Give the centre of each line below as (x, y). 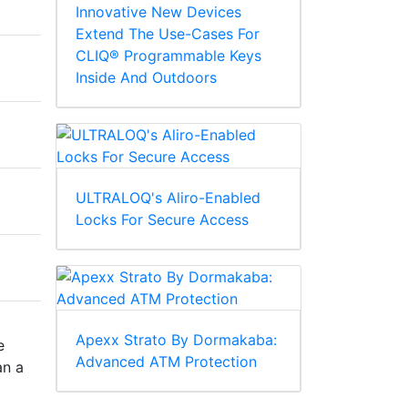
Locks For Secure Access (162, 220)
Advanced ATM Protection (166, 362)
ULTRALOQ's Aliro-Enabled (168, 198)
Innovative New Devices (158, 12)
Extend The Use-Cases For (168, 34)
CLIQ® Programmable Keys (168, 56)
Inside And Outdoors (146, 78)
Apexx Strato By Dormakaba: (176, 340)
